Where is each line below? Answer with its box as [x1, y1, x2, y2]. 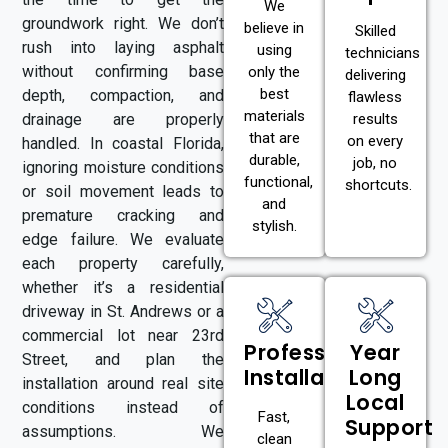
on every [347, 132, 404, 151]
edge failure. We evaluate [22, 229, 224, 249]
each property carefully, [22, 253, 224, 273]
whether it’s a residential [22, 277, 224, 297]
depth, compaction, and [22, 85, 224, 105]
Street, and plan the [22, 349, 224, 369]
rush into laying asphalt [22, 37, 224, 57]
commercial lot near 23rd [22, 325, 224, 345]
